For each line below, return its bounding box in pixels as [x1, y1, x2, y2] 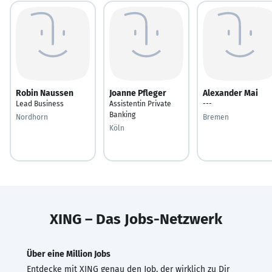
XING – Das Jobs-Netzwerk [50, 210, 222, 228]
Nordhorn [16, 112, 48, 121]
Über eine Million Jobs [27, 248, 110, 259]
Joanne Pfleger [109, 87, 166, 98]
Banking [109, 110, 135, 119]
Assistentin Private [109, 99, 171, 108]
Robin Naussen [16, 87, 73, 98]
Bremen [203, 112, 229, 121]
